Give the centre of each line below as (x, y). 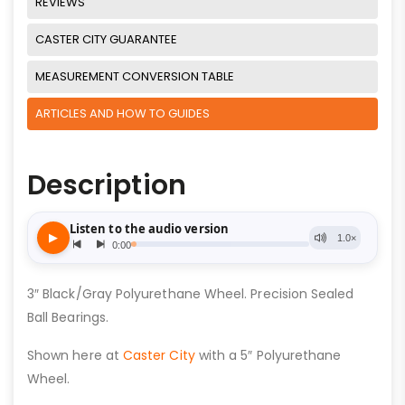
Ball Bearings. (68, 317)
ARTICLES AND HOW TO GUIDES (122, 113)
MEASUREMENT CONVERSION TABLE (135, 76)
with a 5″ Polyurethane (268, 355)
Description (107, 185)
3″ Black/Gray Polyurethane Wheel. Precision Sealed (191, 293)
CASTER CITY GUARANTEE (106, 39)
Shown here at (75, 355)
